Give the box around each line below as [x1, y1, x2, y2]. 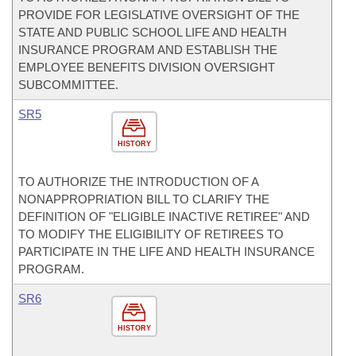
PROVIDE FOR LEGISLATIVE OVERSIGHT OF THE [18, 8, 300, 21]
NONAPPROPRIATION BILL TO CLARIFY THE [18, 192, 269, 206]
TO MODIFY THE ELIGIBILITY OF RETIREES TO [18, 227, 284, 241]
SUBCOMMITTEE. [18, 78, 118, 91]
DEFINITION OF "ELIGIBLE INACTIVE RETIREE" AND [18, 210, 310, 223]
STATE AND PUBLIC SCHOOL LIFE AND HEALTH [18, 25, 287, 39]
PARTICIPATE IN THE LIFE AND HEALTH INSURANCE [18, 245, 315, 258]
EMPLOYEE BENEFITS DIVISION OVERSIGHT [18, 60, 275, 74]
